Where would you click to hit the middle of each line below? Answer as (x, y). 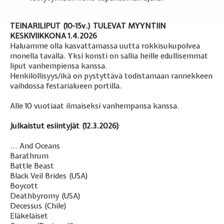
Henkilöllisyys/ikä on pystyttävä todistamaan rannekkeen (111, 76)
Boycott (24, 186)
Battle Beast (32, 166)
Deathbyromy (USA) (45, 196)
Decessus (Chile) (38, 206)
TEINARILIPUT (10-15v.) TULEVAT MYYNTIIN (88, 26)
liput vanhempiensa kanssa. (59, 66)
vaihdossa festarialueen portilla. (66, 86)
